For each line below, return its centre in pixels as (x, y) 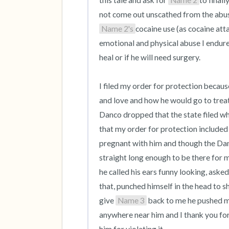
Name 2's (117, 29)
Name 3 (131, 200)
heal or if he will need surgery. (150, 57)
